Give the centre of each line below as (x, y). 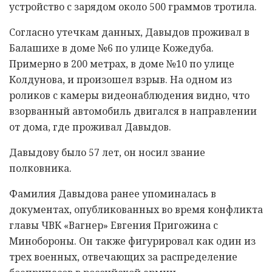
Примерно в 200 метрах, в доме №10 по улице (122, 64)
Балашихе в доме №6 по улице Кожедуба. (111, 48)
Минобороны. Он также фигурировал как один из (132, 241)
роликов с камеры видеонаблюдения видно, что (129, 96)
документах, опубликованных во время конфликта (136, 210)
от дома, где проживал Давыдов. (90, 127)
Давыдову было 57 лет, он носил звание (107, 153)
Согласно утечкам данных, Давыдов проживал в (129, 32)
